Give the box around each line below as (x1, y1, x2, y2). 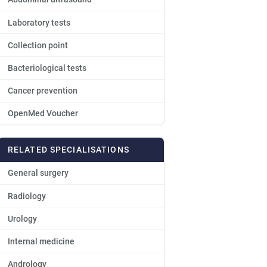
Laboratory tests (8, 17, 70, 27)
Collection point (8, 40, 68, 50)
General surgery (8, 168, 69, 178)
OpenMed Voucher (8, 108, 78, 119)
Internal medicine (8, 237, 74, 247)
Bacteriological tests (8, 63, 86, 73)
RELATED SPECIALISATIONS (8, 144, 129, 154)
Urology (8, 213, 37, 223)
